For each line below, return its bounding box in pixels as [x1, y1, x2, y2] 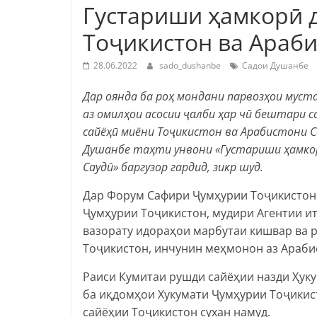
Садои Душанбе [242, 59, 309, 71]
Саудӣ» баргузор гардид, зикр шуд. [83, 158, 263, 175]
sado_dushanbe [159, 59, 223, 71]
